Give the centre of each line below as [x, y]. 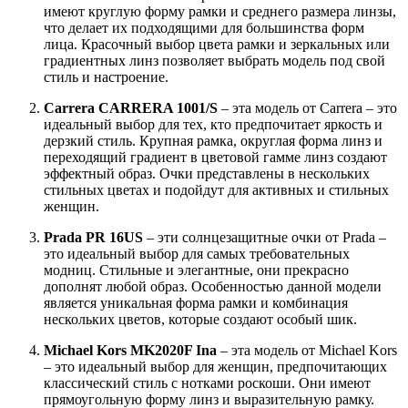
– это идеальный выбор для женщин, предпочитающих [215, 367]
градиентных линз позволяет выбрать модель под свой [214, 61]
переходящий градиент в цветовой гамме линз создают [215, 158]
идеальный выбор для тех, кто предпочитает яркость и [213, 125]
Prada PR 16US [93, 238]
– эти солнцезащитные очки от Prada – [265, 238]
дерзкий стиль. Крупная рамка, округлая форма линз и [213, 141]
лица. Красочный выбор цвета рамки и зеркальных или [217, 45]
